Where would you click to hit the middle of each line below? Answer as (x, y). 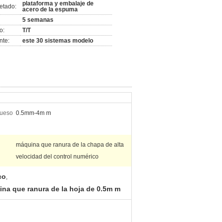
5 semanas (38, 20)
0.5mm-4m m (33, 113)
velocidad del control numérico (57, 157)
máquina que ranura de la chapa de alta (70, 145)
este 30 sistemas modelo (58, 41)
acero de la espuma (50, 9)
